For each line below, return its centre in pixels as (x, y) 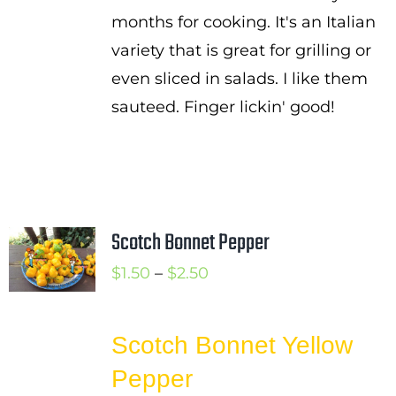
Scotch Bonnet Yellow (232, 345)
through (240, 357)
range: (232, 301)
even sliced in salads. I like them (239, 79)
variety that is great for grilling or (241, 50)
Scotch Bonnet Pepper (190, 243)
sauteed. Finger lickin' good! (223, 107)
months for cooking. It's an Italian (243, 22)
